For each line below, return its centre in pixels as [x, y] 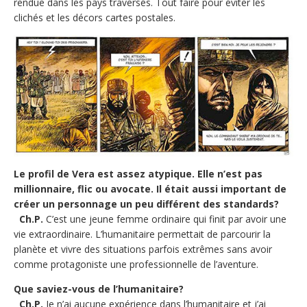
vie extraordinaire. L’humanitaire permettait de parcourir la [142, 234]
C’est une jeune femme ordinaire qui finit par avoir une [165, 219]
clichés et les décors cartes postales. [100, 17]
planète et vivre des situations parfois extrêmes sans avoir [143, 249]
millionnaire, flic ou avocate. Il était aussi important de [150, 188]
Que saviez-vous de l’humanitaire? [99, 288]
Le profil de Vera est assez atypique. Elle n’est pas [138, 173]
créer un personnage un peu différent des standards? [146, 204]
